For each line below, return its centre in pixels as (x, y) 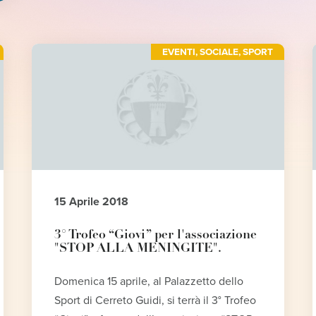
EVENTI (178, 52)
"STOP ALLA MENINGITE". (138, 249)
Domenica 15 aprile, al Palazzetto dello (148, 282)
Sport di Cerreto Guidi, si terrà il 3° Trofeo (155, 301)
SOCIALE (219, 52)
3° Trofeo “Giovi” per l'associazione (155, 236)
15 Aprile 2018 (91, 202)
